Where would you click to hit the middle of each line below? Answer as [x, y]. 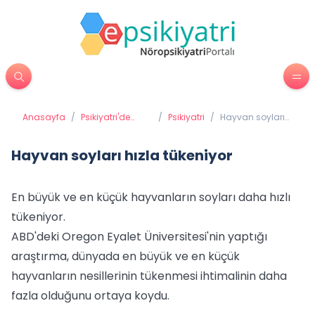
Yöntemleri [103, 140]
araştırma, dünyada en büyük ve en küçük [126, 256]
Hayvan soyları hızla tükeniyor [122, 155]
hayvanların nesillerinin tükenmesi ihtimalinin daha [149, 276]
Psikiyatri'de [105, 117]
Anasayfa [44, 117]
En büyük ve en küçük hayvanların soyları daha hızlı [151, 197]
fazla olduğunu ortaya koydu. [90, 296]
